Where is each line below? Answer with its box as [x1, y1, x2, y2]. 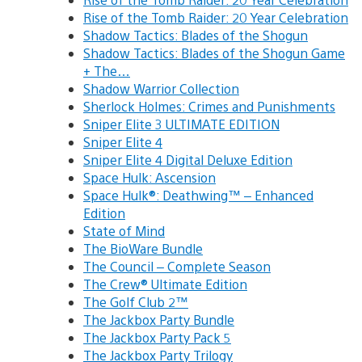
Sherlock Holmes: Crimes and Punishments [83, 97, 335, 115]
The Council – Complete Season [83, 257, 271, 275]
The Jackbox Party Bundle [83, 310, 234, 328]
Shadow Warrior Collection [83, 79, 239, 97]
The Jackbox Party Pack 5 [83, 328, 231, 346]
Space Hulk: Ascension [83, 168, 216, 186]
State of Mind [83, 221, 165, 239]
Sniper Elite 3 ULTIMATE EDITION [83, 115, 280, 133]
